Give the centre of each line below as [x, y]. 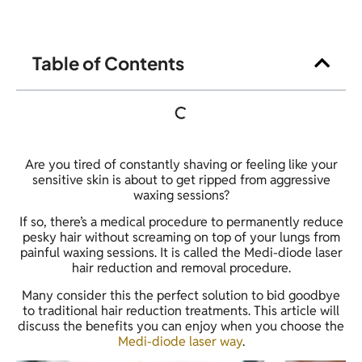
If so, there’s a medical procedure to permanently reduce [181, 222]
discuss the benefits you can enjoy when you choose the [181, 326]
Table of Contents [108, 63]
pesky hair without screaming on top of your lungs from [181, 238]
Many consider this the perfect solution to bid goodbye [181, 295]
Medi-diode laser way [180, 341]
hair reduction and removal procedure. [181, 268]
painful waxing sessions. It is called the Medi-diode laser [181, 253]
